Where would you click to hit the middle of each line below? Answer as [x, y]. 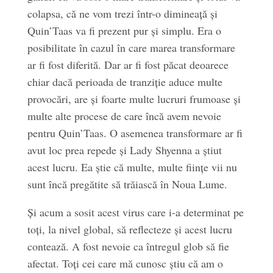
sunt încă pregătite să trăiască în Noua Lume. [127, 184]
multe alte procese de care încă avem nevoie [124, 116]
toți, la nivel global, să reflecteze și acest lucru [129, 229]
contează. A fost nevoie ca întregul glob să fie [128, 246]
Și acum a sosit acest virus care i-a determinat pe [135, 212]
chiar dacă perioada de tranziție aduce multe [125, 82]
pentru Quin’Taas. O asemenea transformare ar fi [135, 133]
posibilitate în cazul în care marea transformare [131, 48]
